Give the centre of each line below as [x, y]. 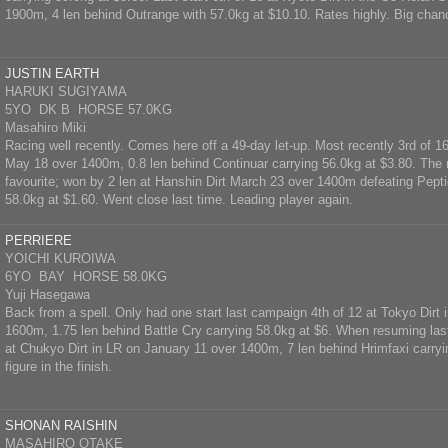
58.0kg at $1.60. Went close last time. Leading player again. [179, 199]
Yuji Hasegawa [47, 294]
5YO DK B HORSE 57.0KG [88, 109]
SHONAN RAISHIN [61, 425]
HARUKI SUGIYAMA [66, 91]
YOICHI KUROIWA [60, 258]
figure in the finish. [58, 366]
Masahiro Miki [45, 127]
